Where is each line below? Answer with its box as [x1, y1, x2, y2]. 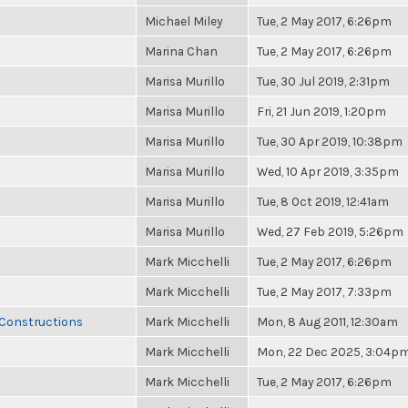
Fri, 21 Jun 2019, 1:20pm [257, 104, 386, 118]
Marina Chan [145, 44, 218, 58]
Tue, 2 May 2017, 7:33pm [257, 284, 392, 299]
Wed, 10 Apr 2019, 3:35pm [257, 164, 399, 178]
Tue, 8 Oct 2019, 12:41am [257, 194, 389, 209]
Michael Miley [145, 14, 222, 28]
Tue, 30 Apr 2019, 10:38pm [257, 134, 403, 148]
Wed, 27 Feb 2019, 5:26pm [257, 224, 403, 239]
